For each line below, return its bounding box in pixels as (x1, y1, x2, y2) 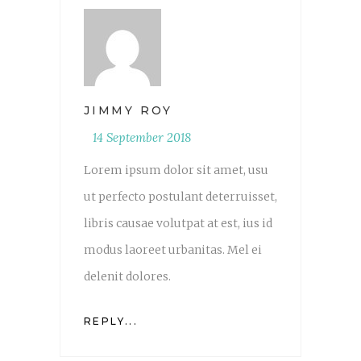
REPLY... (84, 315, 139, 328)
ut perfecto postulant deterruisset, (84, 189, 277, 205)
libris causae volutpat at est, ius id (84, 216, 272, 231)
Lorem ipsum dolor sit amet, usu (84, 163, 268, 178)
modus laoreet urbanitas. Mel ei (84, 243, 262, 258)
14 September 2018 (93, 130, 191, 146)
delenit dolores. (84, 269, 171, 284)
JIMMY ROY (84, 103, 173, 118)
